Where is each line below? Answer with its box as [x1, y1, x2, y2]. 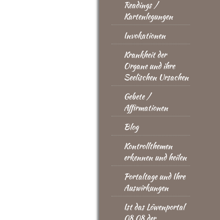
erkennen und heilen [124, 152, 187, 163]
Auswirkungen [124, 182, 168, 193]
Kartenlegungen [124, 11, 173, 22]
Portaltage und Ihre [124, 171, 185, 182]
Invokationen [124, 30, 165, 41]
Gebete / [124, 91, 151, 102]
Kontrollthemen [124, 140, 172, 152]
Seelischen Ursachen [124, 72, 189, 83]
